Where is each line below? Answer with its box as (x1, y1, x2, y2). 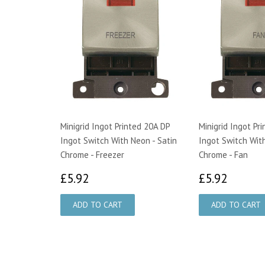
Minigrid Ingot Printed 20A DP (60, 120, 170, 132)
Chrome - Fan (199, 148, 248, 160)
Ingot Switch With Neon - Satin (60, 134, 177, 146)
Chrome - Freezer (60, 148, 124, 160)
